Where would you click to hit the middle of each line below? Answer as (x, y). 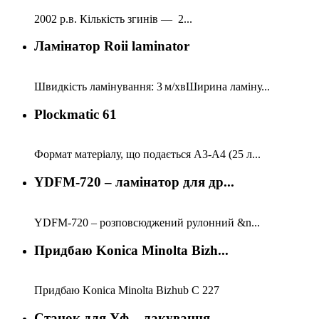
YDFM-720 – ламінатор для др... (134, 182)
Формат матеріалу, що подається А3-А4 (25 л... (147, 155)
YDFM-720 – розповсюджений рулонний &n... (147, 222)
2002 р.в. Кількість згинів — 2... (113, 19)
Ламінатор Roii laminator (112, 46)
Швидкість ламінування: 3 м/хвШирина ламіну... (152, 86)
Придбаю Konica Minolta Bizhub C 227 (127, 291)
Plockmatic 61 (75, 114)
